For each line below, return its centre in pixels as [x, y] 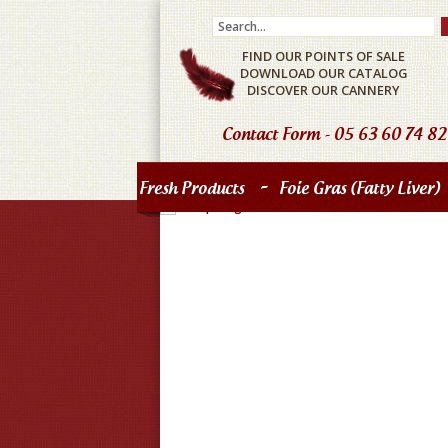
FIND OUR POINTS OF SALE [323, 56]
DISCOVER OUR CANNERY [323, 90]
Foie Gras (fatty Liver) [359, 188]
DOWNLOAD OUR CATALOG [323, 73]
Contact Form [271, 134]
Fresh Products [191, 188]
